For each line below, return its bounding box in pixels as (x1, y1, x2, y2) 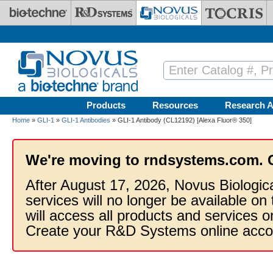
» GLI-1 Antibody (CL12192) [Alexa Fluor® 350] (110, 116, 252, 124)
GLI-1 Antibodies (62, 116, 110, 124)
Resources (152, 100, 198, 110)
